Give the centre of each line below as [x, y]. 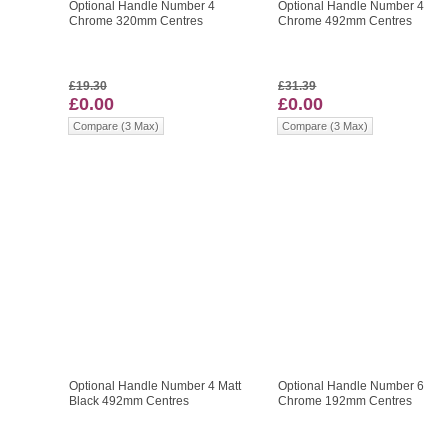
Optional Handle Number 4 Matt [154, 386]
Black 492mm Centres [128, 401]
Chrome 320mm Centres [135, 21]
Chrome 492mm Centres [345, 21]
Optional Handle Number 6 [351, 386]
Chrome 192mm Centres [345, 401]
